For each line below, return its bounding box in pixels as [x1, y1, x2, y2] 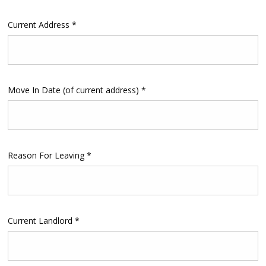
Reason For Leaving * [7, 150, 91, 161]
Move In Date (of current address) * [7, 84, 146, 96]
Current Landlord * [7, 215, 80, 227]
